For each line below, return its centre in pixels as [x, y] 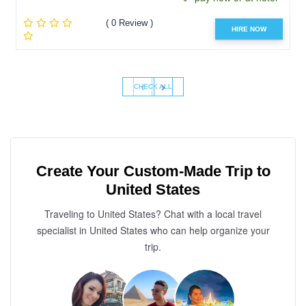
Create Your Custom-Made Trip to [153, 171]
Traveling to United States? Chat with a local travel [153, 214]
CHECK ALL [153, 87]
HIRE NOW [249, 29]
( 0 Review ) [129, 23]
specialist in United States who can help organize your [153, 231]
